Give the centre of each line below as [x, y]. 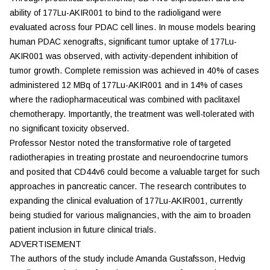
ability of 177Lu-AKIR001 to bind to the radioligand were [115, 13]
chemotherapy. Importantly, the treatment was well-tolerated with [132, 114]
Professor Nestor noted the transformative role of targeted [120, 143]
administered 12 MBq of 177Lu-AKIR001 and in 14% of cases [126, 85]
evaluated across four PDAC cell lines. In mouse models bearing [133, 27]
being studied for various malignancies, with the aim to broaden [130, 215]
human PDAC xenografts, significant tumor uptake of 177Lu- [123, 42]
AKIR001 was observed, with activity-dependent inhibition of [124, 56]
